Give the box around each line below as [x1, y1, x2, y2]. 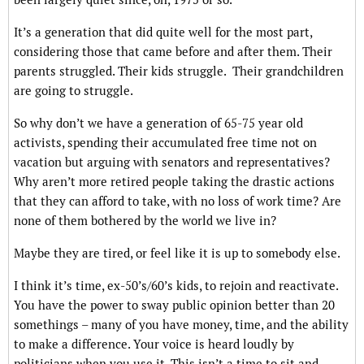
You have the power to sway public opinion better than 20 [14, 297, 335, 314]
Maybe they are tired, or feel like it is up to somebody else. [14, 245, 340, 262]
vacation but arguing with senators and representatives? [14, 154, 330, 171]
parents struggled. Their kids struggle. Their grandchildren [14, 63, 344, 80]
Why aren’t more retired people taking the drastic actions [14, 174, 335, 190]
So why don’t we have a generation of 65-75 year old [14, 115, 303, 132]
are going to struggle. [14, 83, 133, 99]
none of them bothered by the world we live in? [14, 213, 276, 229]
